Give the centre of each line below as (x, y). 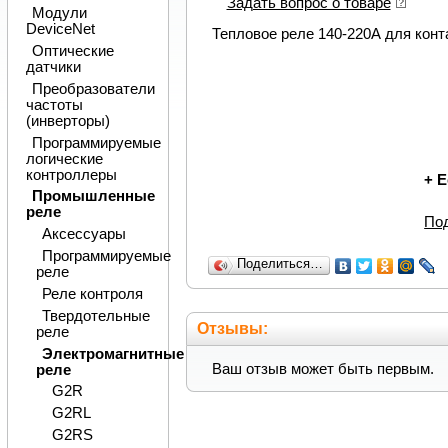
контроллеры (71, 174)
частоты (54, 104)
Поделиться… (279, 264)
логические (64, 158)
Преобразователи (93, 88)
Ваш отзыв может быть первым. (322, 368)
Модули (59, 13)
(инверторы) (67, 120)
